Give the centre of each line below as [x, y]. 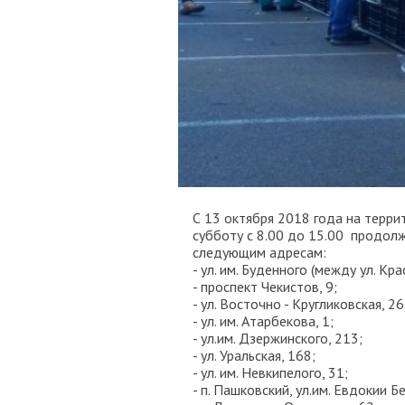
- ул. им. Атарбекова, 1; [263, 321]
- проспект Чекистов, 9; [265, 287]
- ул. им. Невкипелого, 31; [270, 372]
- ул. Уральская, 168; [254, 355]
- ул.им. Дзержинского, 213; [278, 338]
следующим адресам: [259, 252]
